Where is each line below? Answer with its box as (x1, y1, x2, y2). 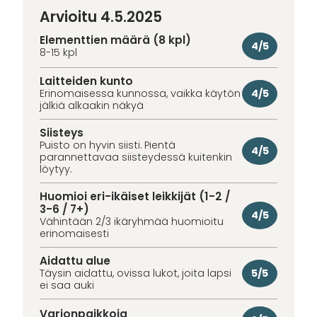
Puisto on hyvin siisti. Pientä (40, 138, 175, 153)
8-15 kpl (40, 45, 77, 60)
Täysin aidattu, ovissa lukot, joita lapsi (40, 266, 231, 281)
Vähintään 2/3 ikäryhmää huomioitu (40, 214, 224, 229)
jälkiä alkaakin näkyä (40, 98, 144, 113)
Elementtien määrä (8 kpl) (40, 33, 191, 48)
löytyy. (40, 162, 71, 177)
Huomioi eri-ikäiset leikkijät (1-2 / (40, 189, 230, 204)
